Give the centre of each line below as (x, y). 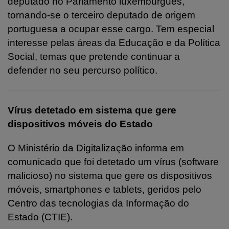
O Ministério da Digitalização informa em (96, 148)
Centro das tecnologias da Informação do (98, 203)
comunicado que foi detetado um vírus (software (113, 162)
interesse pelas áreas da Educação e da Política (114, 42)
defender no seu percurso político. (83, 70)
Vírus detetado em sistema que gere (92, 110)
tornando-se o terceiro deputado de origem (101, 15)
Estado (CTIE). (40, 217)
